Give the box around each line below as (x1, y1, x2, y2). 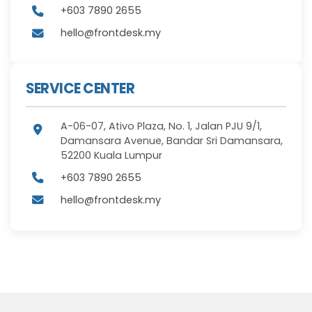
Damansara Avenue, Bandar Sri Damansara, (61, 133, 283, 148)
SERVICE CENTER (26, 79, 134, 99)
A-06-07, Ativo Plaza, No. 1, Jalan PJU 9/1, (61, 118, 262, 133)
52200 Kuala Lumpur (61, 148, 162, 162)
